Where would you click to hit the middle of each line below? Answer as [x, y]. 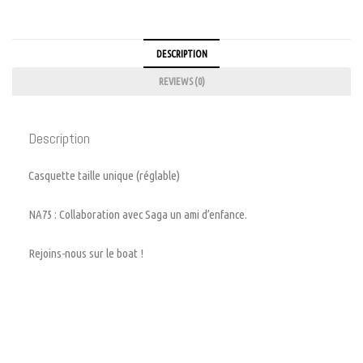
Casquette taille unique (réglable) [104, 176]
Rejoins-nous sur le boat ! [86, 254]
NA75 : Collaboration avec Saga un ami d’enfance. [138, 215]
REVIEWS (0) [181, 81]
